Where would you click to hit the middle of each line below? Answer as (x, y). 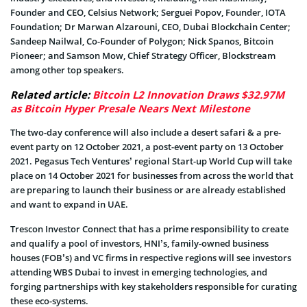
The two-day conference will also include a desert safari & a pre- (146, 133)
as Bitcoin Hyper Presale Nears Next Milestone (130, 109)
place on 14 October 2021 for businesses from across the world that (152, 176)
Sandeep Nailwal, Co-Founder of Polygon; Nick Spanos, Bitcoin (142, 41)
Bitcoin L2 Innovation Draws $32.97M (188, 95)
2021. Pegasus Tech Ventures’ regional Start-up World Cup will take (151, 161)
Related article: (51, 95)
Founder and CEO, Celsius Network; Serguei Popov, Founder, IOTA (148, 13)
